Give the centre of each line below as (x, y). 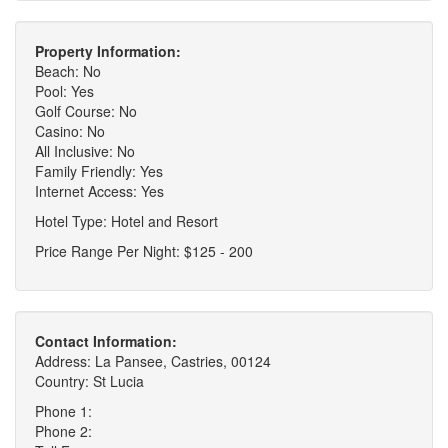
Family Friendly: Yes (99, 171)
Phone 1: (63, 411)
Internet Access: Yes (99, 191)
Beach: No (68, 71)
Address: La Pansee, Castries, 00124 (153, 361)
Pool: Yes (64, 91)
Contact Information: (106, 341)
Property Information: (108, 51)
